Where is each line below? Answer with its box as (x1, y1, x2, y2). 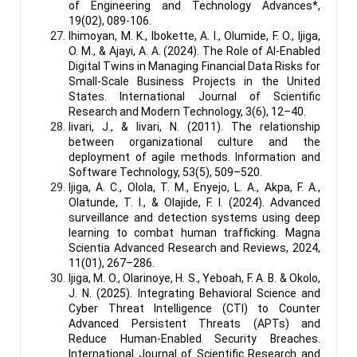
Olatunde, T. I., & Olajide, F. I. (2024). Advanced (69, 195, 320, 209)
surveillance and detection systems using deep (69, 210, 320, 224)
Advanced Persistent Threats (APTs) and (69, 316, 320, 330)
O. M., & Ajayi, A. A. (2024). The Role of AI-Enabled (69, 44, 320, 57)
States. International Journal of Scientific (69, 89, 320, 103)
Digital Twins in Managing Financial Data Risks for (69, 59, 320, 73)
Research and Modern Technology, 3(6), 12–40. (69, 104, 306, 118)
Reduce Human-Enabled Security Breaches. (69, 331, 320, 345)
